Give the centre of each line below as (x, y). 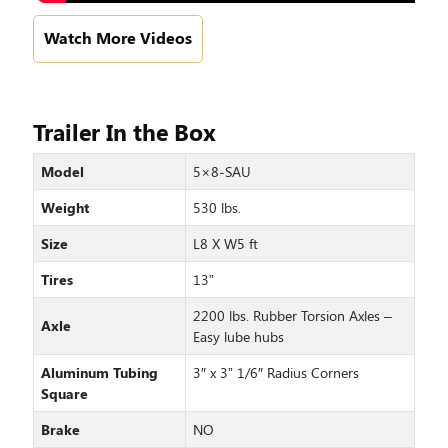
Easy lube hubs (238, 336)
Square (64, 393)
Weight (64, 207)
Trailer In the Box (124, 132)
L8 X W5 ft (225, 243)
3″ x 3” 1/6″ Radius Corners (275, 372)
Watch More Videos (117, 37)
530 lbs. (216, 207)
